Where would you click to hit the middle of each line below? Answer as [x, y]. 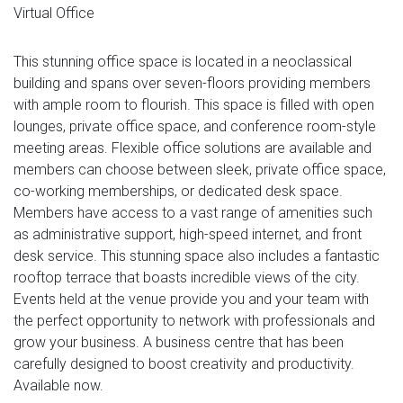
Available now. [58, 385]
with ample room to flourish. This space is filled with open [194, 104]
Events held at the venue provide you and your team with [191, 299]
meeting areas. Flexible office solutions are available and [193, 148]
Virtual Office [54, 13]
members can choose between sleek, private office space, [200, 169]
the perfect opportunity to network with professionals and [194, 320]
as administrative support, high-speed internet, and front [188, 234]
